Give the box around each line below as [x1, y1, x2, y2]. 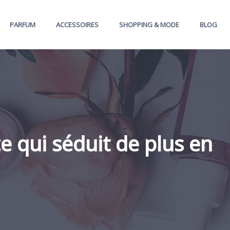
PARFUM [10, 20, 35, 29]
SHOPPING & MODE [119, 20, 179, 29]
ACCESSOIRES [56, 20, 99, 29]
